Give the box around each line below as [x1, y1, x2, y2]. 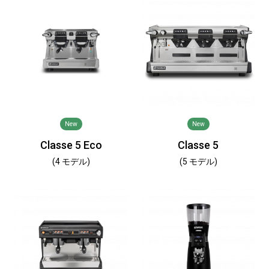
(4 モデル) [52, 157, 90, 166]
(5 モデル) [179, 157, 217, 166]
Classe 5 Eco [40, 139, 102, 151]
